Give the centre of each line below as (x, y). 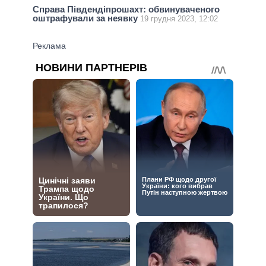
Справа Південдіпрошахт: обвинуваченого (126, 9)
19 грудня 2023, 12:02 (179, 19)
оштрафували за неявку (86, 18)
